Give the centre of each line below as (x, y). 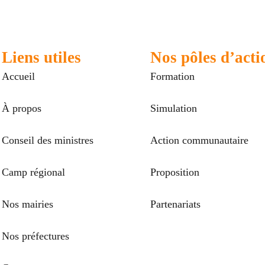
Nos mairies (28, 204)
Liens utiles (41, 57)
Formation (172, 76)
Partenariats (175, 204)
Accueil (18, 76)
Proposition (175, 172)
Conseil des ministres (48, 140)
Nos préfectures (35, 236)
